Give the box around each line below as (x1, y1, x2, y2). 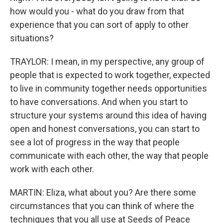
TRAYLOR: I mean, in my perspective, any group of (10, 56, 205, 67)
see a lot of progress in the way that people (10, 137, 180, 147)
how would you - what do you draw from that (10, 6, 184, 16)
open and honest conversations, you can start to (10, 123, 200, 134)
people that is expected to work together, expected (10, 70, 210, 80)
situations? (10, 33, 54, 43)
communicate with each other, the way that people (10, 150, 209, 161)
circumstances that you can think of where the (10, 201, 194, 211)
